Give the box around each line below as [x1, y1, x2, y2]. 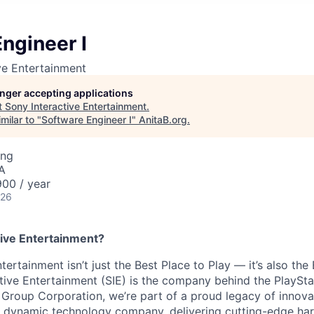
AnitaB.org [139, 114, 187, 126]
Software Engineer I [41, 114, 132, 126]
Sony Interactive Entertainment [5, 100, 146, 113]
